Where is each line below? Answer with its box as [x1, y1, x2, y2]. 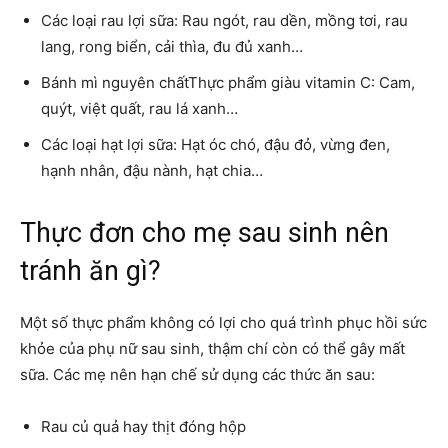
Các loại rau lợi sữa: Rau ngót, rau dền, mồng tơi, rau [41, 11, 408, 31]
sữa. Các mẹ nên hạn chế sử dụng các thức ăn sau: [20, 365, 375, 385]
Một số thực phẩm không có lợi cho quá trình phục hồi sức [20, 313, 427, 333]
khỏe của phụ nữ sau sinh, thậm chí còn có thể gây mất [20, 339, 405, 359]
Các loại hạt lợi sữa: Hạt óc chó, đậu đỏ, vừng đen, [41, 135, 390, 155]
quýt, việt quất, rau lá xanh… [41, 99, 238, 119]
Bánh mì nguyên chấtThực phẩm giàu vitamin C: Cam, [41, 73, 415, 93]
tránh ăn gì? [20, 255, 161, 288]
